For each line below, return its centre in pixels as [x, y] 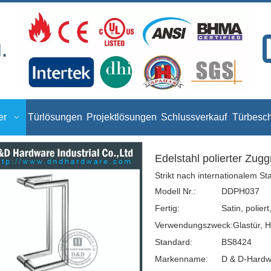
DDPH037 [240, 191]
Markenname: [181, 259]
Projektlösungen [121, 117]
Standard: [174, 242]
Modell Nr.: [175, 191]
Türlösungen [55, 117]
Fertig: [167, 208]
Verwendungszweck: [194, 225]
